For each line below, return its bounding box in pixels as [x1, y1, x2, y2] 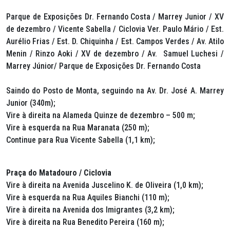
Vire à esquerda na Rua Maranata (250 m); [6, 123, 149, 132]
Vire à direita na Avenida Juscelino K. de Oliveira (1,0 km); [6, 180, 203, 190]
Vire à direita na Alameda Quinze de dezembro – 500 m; [6, 110, 195, 120]
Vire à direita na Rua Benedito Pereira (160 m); [6, 217, 164, 227]
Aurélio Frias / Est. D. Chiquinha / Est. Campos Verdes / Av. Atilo [6, 36, 224, 46]
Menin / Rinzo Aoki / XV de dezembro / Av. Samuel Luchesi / [6, 49, 224, 59]
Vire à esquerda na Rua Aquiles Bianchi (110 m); [6, 193, 169, 202]
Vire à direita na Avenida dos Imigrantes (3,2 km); [6, 205, 175, 215]
